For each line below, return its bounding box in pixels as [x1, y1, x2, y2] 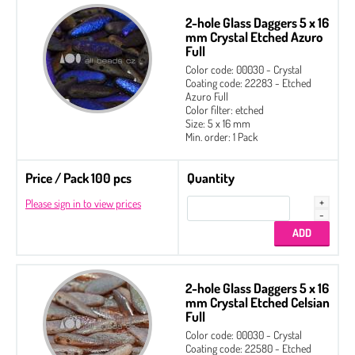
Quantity [187, 169, 235, 186]
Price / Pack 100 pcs [25, 169, 132, 186]
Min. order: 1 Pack [185, 129, 258, 143]
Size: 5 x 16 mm [185, 116, 250, 130]
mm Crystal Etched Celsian [185, 293, 330, 311]
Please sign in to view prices [25, 196, 141, 210]
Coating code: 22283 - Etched [185, 75, 311, 90]
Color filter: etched [185, 102, 264, 116]
